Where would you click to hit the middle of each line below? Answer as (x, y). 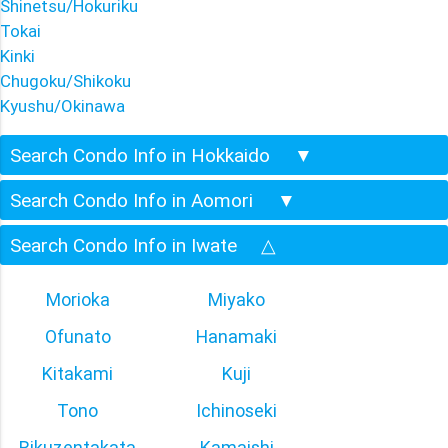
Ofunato (77, 336)
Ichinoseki (236, 410)
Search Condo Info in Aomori (134, 199)
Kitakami (77, 373)
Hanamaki (236, 336)
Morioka (77, 299)
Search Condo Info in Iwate (126, 244)
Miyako (236, 299)
